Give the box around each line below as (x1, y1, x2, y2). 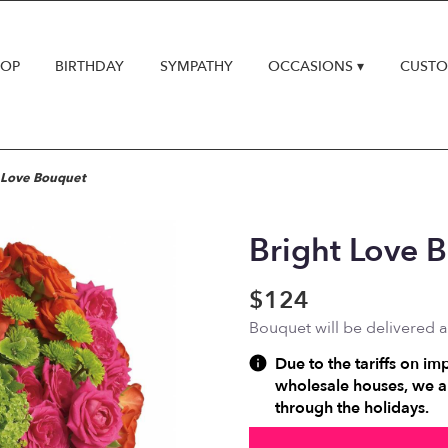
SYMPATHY (159, 57, 233, 77)
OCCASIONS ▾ (268, 57, 365, 77)
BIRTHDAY (55, 57, 125, 77)
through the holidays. (275, 397, 429, 419)
